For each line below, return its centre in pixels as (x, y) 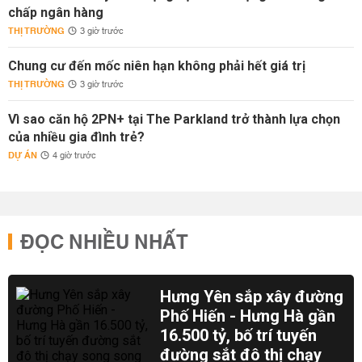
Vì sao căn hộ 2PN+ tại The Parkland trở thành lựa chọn (174, 119)
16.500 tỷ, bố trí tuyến (239, 335)
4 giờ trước (74, 156)
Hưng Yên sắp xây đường (252, 297)
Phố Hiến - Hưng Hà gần (248, 316)
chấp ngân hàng (56, 13)
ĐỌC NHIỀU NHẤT (104, 243)
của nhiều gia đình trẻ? (76, 137)
